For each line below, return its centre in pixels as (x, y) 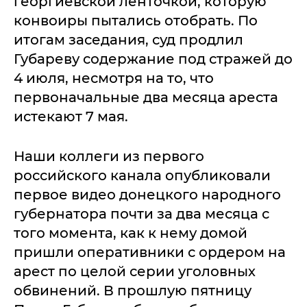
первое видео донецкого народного (147, 195)
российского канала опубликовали (142, 175)
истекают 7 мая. (71, 116)
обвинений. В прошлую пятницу (133, 291)
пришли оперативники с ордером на (150, 252)
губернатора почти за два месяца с (142, 214)
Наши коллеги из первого (109, 156)
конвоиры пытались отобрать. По (136, 21)
